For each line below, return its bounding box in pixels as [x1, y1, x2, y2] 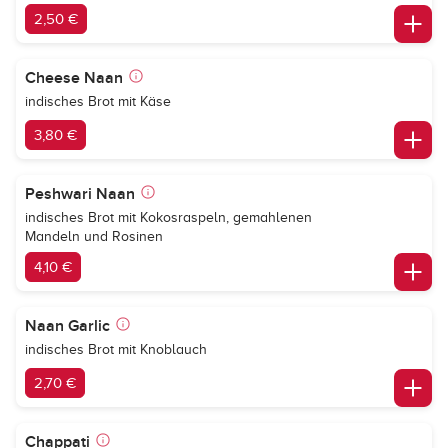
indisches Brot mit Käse [25, 94, 171, 109]
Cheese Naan [25, 68, 123, 88]
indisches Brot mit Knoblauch [25, 342, 207, 357]
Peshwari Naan [25, 184, 135, 204]
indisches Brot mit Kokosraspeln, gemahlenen [25, 210, 312, 225]
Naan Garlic [25, 316, 110, 336]
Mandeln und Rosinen [25, 229, 163, 244]
